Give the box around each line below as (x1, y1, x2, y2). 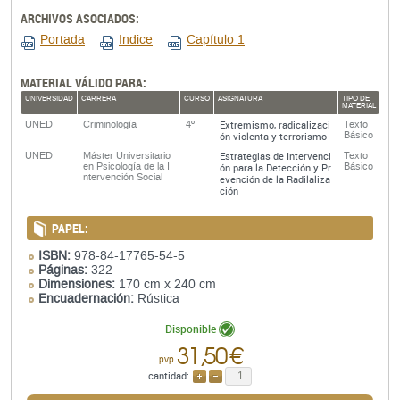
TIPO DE (342, 95, 370, 104)
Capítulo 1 (187, 33, 245, 47)
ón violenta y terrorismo (220, 129, 327, 144)
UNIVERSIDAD (25, 95, 73, 104)
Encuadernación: (38, 292, 134, 306)
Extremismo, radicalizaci (220, 118, 330, 132)
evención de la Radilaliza (220, 172, 330, 187)
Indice (119, 33, 153, 47)
